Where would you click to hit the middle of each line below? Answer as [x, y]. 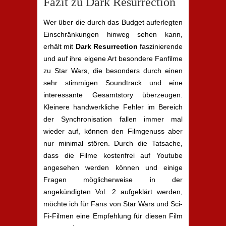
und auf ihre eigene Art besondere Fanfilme [113, 59]
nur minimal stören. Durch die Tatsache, [113, 143]
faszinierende [160, 46]
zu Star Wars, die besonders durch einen [113, 71]
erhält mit [60, 46]
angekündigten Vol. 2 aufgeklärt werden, [113, 192]
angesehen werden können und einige [113, 167]
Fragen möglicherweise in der [113, 180]
